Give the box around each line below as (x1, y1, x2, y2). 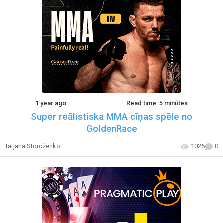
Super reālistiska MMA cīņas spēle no (31, 111, 192, 123)
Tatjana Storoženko (5, 142, 60, 150)
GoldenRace (86, 123, 137, 135)
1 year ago (35, 99, 66, 107)
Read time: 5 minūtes (126, 99, 188, 107)
